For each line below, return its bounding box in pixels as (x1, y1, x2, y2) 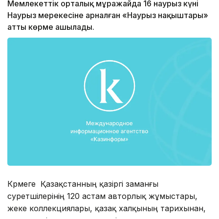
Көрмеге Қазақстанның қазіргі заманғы (7, 178, 158, 189)
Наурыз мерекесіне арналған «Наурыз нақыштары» (7, 10, 208, 21)
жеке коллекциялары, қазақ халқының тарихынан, (7, 203, 206, 213)
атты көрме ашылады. (7, 22, 94, 32)
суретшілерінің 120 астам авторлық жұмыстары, (7, 191, 197, 201)
